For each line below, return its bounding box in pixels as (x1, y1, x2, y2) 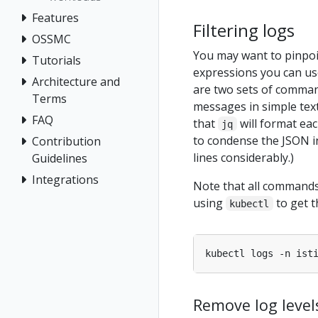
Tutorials (32, 52, 81, 68)
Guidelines (32, 150, 87, 166)
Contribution (32, 133, 101, 149)
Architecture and (32, 73, 120, 89)
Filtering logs (193, 18, 295, 42)
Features (32, 9, 79, 26)
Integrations (32, 171, 99, 187)
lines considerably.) (193, 149, 294, 165)
